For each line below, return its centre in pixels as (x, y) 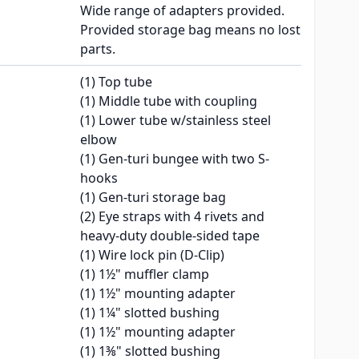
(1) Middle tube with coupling (169, 101)
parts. (98, 49)
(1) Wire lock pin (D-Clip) (152, 255)
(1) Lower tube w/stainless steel (175, 121)
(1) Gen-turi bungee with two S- (175, 159)
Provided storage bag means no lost (190, 30)
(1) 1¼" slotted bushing (150, 313)
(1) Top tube (116, 82)
